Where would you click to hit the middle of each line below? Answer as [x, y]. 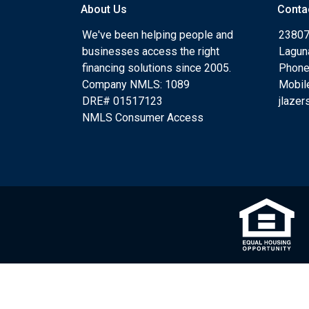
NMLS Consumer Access [143, 118]
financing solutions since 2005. [157, 68]
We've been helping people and [158, 35]
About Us [104, 9]
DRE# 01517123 [122, 101]
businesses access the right [151, 51]
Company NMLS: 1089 [136, 84]
